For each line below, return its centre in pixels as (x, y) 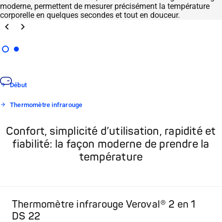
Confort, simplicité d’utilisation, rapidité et (111, 131)
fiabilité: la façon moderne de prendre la (111, 144)
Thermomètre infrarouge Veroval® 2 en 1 (104, 204)
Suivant (30, 24)
